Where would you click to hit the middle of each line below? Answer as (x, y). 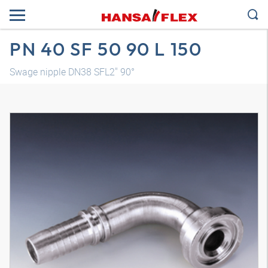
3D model (134, 238)
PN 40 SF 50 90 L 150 (106, 49)
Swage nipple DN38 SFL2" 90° (72, 72)
